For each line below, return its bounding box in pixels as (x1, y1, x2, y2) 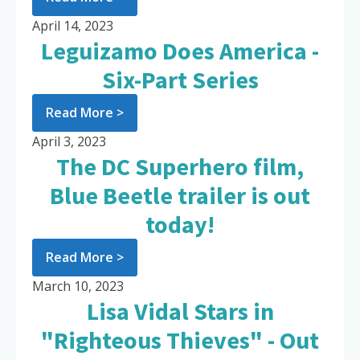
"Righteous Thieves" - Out (41, 325, 319, 356)
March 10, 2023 (32, 277, 124, 296)
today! (145, 209, 215, 240)
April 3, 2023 (32, 133, 106, 151)
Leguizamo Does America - (41, 35, 319, 67)
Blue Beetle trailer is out (50, 180, 310, 211)
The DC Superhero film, (56, 151, 304, 182)
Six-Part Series (101, 64, 259, 96)
